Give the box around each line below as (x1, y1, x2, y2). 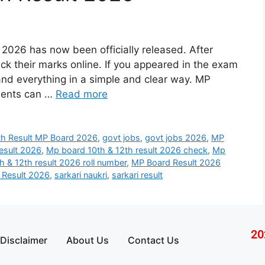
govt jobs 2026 (145, 132, 207, 143)
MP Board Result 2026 (131, 157, 221, 168)
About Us (66, 234, 109, 247)
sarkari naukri (54, 170, 107, 180)
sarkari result (112, 170, 163, 180)
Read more (56, 88, 108, 101)
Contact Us (128, 234, 179, 247)
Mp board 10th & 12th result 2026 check (46, 145, 208, 156)
